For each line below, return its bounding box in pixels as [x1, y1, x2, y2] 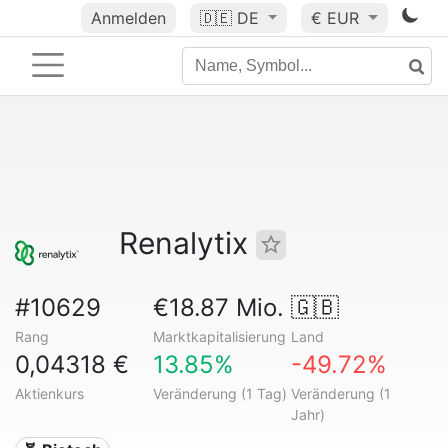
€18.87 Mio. [152, 293, 284, 322]
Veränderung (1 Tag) [152, 385, 287, 402]
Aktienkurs [15, 385, 84, 402]
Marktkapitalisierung [152, 328, 286, 345]
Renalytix [119, 225, 256, 261]
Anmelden [90, 8, 166, 28]
